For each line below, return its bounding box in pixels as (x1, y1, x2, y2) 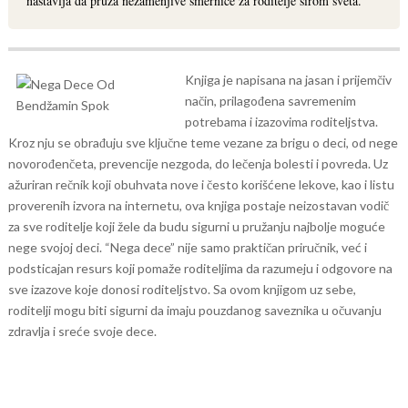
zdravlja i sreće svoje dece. (7, 323, 157, 339)
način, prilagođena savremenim (184, 93, 356, 108)
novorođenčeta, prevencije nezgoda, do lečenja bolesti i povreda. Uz (7, 156, 388, 171)
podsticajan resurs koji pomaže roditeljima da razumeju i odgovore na (7, 260, 393, 276)
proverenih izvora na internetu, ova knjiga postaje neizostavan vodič (7, 198, 389, 213)
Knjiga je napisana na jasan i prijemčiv (184, 72, 392, 87)
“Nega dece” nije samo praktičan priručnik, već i (104, 240, 367, 255)
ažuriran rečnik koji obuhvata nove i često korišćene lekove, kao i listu (7, 177, 394, 192)
